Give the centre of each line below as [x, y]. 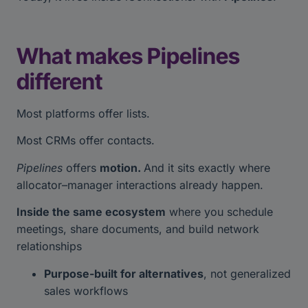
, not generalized [247, 273]
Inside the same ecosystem [91, 212]
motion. [122, 167]
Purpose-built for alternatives [124, 273]
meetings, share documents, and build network [138, 229]
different [62, 81]
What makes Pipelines [128, 56]
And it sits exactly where [207, 167]
